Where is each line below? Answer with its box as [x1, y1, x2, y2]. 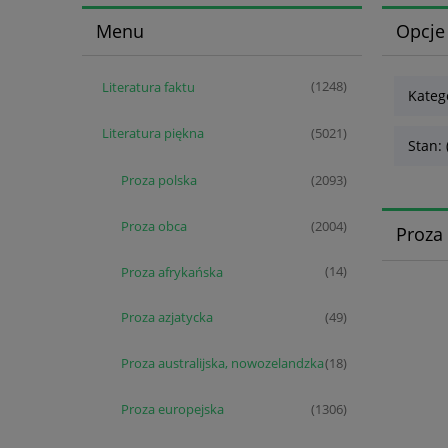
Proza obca [121, 216, 187, 235]
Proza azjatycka [121, 308, 213, 327]
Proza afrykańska [121, 262, 223, 281]
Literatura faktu [101, 77, 195, 96]
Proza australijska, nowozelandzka [121, 354, 324, 373]
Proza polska [121, 171, 197, 190]
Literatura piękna [101, 124, 204, 143]
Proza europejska [121, 400, 224, 419]
